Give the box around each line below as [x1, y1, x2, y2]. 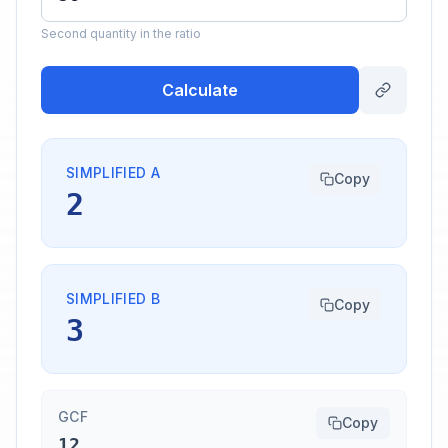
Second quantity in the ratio [41, 26, 201, 41]
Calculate [162, 80, 238, 100]
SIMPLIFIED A [66, 164, 161, 181]
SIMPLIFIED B [66, 290, 161, 307]
